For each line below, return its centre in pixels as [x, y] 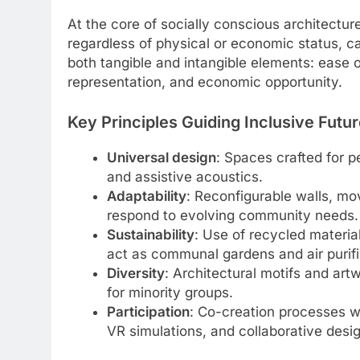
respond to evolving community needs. [232, 215]
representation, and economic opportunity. [205, 82]
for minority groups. [170, 292]
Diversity [135, 273]
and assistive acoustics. [184, 176]
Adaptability [146, 196]
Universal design [161, 157]
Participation [148, 311]
